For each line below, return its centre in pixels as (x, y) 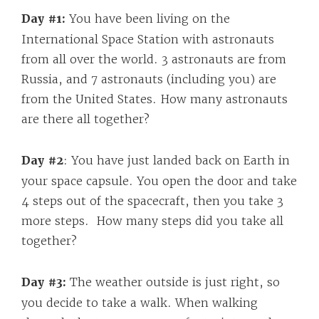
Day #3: (44, 282)
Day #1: (45, 19)
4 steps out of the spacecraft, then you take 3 (152, 201)
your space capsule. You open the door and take (159, 181)
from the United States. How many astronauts (155, 99)
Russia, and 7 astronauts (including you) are (149, 79)
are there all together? (85, 119)
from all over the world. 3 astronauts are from (154, 59)
